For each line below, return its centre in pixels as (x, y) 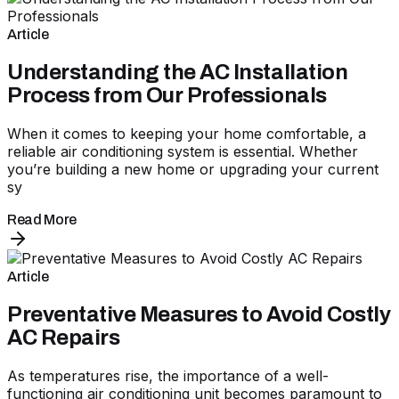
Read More (42, 220)
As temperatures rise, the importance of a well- (168, 375)
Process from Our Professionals (167, 96)
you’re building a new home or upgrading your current (193, 170)
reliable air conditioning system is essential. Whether (183, 152)
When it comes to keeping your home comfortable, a (187, 134)
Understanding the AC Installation (178, 73)
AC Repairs (64, 337)
